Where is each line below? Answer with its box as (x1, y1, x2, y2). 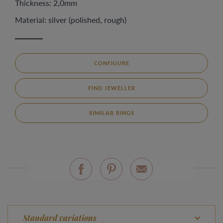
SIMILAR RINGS (89, 109, 134, 116)
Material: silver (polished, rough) (15, 14, 126, 25)
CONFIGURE (94, 59, 129, 67)
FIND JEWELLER (88, 84, 135, 92)
